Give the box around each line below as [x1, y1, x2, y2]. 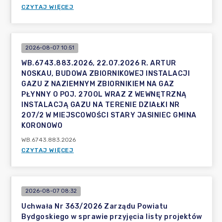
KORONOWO [21, 121, 62, 130]
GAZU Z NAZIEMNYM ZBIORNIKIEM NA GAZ [21, 80, 174, 88]
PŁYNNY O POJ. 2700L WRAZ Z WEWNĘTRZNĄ [21, 90, 187, 99]
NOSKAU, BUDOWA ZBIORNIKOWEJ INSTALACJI [21, 69, 190, 78]
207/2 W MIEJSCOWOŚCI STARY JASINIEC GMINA [21, 111, 197, 119]
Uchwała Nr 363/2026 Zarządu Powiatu [21, 202, 168, 211]
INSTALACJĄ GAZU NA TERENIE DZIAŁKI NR [21, 101, 180, 109]
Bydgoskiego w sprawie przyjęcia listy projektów [21, 213, 202, 221]
